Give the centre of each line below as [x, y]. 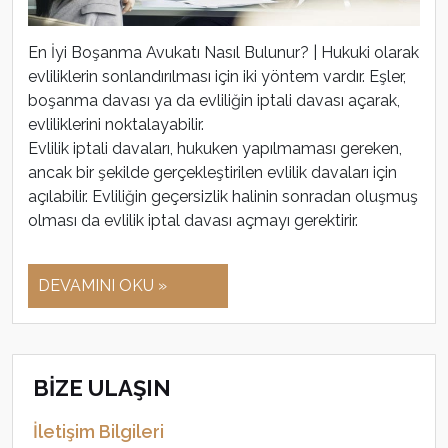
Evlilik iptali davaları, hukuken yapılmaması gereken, [215, 149]
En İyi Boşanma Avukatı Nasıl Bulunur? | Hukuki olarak [223, 53]
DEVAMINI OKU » [102, 286]
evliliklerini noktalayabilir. [116, 125]
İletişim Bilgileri [98, 432]
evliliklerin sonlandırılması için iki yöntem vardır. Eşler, [217, 77]
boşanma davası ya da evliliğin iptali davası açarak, [214, 101]
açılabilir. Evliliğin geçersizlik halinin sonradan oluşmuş [223, 197]
